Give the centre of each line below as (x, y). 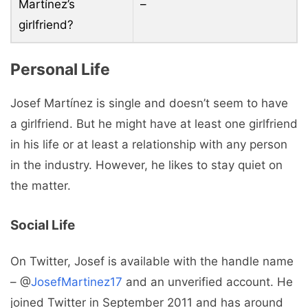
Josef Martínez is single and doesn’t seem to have (149, 103)
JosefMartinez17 (77, 282)
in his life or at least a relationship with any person (149, 145)
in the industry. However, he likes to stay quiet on (146, 165)
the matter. (41, 186)
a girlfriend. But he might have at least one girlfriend (154, 124)
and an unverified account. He (208, 282)
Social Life (43, 225)
